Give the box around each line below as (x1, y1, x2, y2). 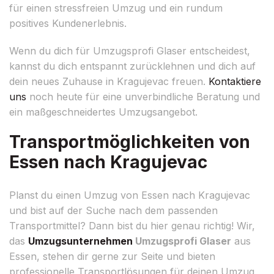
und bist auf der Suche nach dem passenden (9, 204, 218, 217)
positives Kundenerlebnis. (9, 17, 127, 29)
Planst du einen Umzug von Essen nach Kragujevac (9, 188, 250, 201)
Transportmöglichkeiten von (9, 131, 250, 152)
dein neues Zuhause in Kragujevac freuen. (9, 75, 209, 87)
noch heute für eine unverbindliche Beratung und (26, 90, 260, 103)
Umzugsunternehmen (28, 234, 133, 247)
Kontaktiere (209, 75, 261, 87)
